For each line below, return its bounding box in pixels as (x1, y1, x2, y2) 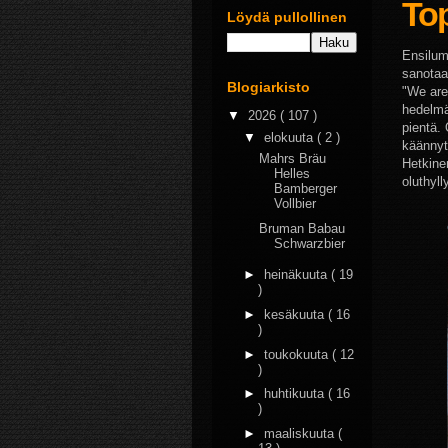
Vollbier (274, 196, 317, 211)
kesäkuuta (263, 306, 328, 322)
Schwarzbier (274, 235, 346, 251)
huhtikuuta (263, 386, 328, 402)
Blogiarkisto (227, 78, 310, 95)
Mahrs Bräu (259, 151, 327, 166)
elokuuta (263, 129, 317, 145)
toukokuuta (263, 346, 332, 362)
